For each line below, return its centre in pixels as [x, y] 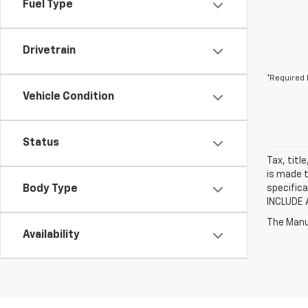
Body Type [50, 189]
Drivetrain [49, 51]
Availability [51, 235]
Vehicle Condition [68, 97]
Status [41, 143]
